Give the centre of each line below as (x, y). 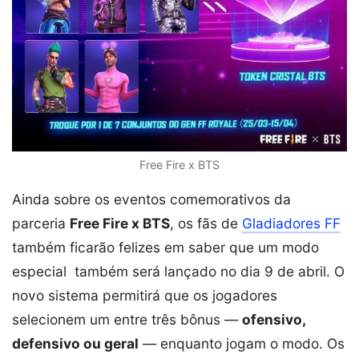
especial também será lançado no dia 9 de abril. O (178, 272)
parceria (41, 224)
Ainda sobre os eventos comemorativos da (151, 200)
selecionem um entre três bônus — (127, 320)
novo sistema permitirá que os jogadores (145, 296)
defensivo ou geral (75, 344)
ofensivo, (274, 320)
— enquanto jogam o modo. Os (242, 344)
